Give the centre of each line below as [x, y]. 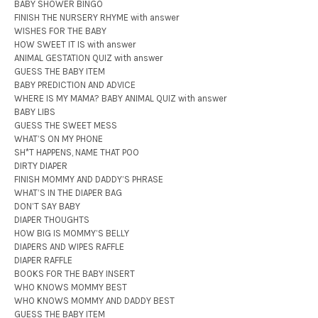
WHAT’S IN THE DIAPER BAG [68, 193]
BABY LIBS [35, 112]
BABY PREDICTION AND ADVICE [75, 85]
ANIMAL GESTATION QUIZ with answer [88, 58]
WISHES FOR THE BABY [60, 31]
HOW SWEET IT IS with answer [75, 45]
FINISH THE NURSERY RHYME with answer [97, 18]
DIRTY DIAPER [41, 166]
